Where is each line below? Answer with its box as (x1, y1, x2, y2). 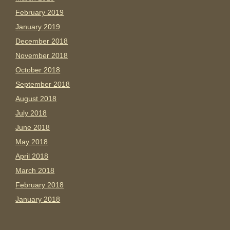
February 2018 (15, 181, 64, 189)
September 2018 (15, 80, 70, 89)
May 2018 (15, 138, 48, 146)
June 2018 (15, 123, 50, 132)
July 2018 (15, 109, 47, 118)
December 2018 (15, 37, 68, 46)
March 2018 (15, 166, 55, 175)
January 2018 (15, 195, 61, 204)
